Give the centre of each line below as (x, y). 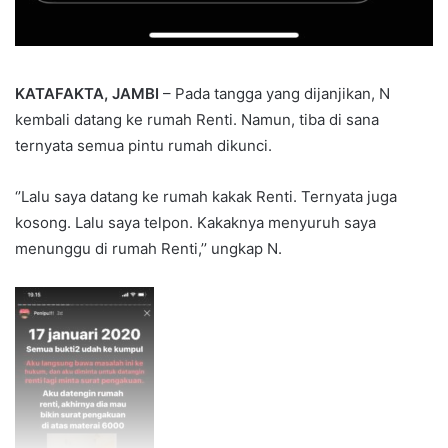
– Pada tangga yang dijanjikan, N (274, 93)
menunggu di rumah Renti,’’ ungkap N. (148, 248)
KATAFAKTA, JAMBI (87, 93)
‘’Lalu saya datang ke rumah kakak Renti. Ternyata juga (206, 196)
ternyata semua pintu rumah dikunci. (143, 145)
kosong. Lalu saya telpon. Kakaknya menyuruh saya (195, 222)
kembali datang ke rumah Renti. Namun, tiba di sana (197, 119)
